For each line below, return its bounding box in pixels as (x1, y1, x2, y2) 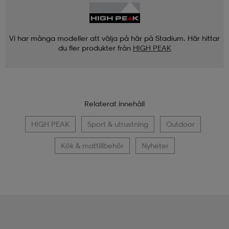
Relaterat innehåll (84, 99, 145, 108)
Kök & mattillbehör (60, 141, 124, 150)
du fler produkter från (58, 43, 131, 53)
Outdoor (166, 120, 195, 129)
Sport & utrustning (87, 120, 148, 129)
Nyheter (141, 141, 169, 150)
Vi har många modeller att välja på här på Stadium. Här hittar (9, 34, 220, 43)
